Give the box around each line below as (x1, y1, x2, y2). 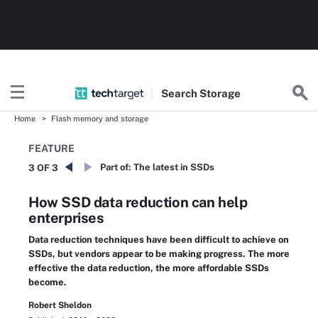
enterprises (28, 209, 104, 226)
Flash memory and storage (51, 114, 148, 123)
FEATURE (28, 143, 75, 154)
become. (28, 277, 67, 287)
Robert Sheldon (28, 300, 92, 310)
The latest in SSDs (133, 162, 214, 172)
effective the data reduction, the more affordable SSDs (28, 263, 269, 273)
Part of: (100, 162, 131, 172)
